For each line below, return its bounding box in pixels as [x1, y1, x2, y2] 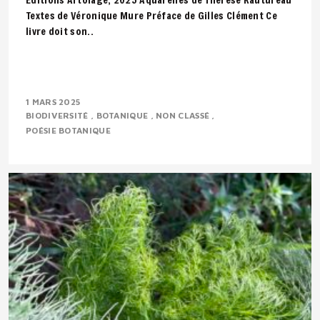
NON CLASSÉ [156, 110, 212, 121]
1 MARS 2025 [26, 96, 81, 107]
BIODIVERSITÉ [26, 110, 91, 121]
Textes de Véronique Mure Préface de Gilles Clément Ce [26, 9, 277, 22]
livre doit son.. [26, 24, 94, 38]
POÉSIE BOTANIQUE [26, 125, 114, 136]
